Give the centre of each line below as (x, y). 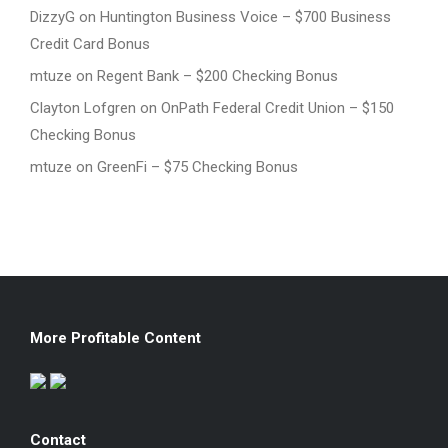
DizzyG (52, 16)
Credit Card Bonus (90, 43)
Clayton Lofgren (83, 107)
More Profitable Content (115, 337)
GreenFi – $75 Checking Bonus (197, 166)
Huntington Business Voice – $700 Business (245, 16)
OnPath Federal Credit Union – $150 (277, 107)
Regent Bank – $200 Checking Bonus (217, 75)
